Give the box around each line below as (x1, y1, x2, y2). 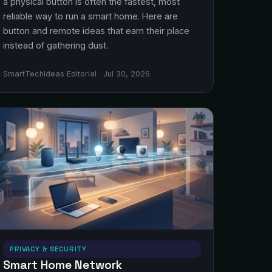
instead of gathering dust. (3, 40, 108, 50)
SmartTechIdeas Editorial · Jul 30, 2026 (3, 69, 150, 78)
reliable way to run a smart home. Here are (3, 11, 178, 21)
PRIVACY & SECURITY (10, 245, 87, 253)
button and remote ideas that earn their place (3, 25, 189, 36)
